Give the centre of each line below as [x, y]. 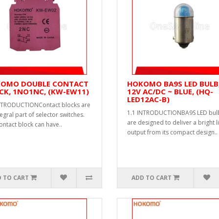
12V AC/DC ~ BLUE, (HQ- [170, 91]
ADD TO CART [152, 178]
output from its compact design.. [172, 132]
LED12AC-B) [148, 99]
